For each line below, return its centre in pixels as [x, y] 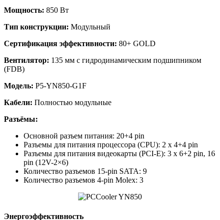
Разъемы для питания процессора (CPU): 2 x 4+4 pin [111, 145]
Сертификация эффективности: [60, 44]
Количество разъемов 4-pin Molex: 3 [83, 180]
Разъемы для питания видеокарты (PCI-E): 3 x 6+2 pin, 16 [119, 154]
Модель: [19, 86]
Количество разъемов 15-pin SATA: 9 [85, 171]
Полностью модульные [72, 103]
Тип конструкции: [36, 27]
